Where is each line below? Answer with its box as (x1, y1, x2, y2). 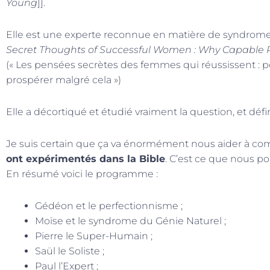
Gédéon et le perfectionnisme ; (35, 200, 183, 212)
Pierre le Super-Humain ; (35, 230, 152, 242)
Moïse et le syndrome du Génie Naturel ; (35, 215, 226, 227)
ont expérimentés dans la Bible (6, 153, 165, 165)
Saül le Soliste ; (35, 245, 104, 257)
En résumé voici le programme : (6, 168, 158, 180)
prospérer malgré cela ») (6, 74, 121, 86)
